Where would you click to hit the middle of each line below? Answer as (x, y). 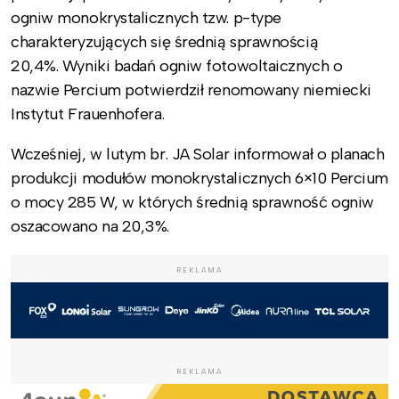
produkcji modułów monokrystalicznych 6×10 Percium (199, 178)
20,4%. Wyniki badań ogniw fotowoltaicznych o (177, 65)
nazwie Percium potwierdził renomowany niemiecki (191, 90)
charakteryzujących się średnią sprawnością (165, 41)
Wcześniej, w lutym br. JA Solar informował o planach (198, 154)
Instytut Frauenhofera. (90, 114)
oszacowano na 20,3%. (90, 226)
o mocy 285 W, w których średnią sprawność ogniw (192, 202)
